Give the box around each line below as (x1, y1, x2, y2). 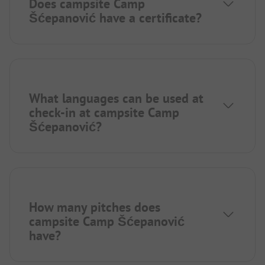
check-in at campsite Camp (29, 104, 179, 121)
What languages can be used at (29, 90, 203, 107)
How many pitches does (29, 199, 160, 216)
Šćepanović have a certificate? (29, 9, 202, 27)
